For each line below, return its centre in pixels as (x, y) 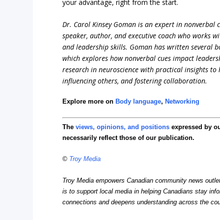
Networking (182, 102)
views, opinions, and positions (123, 127)
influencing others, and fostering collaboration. (135, 81)
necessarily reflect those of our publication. (129, 138)
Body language (138, 102)
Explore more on (89, 102)
